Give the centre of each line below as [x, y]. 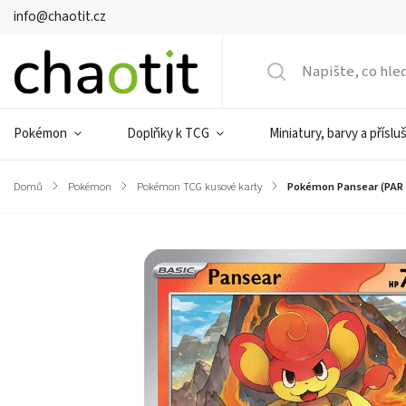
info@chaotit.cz [60, 17]
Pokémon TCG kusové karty [199, 187]
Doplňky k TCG [168, 134]
